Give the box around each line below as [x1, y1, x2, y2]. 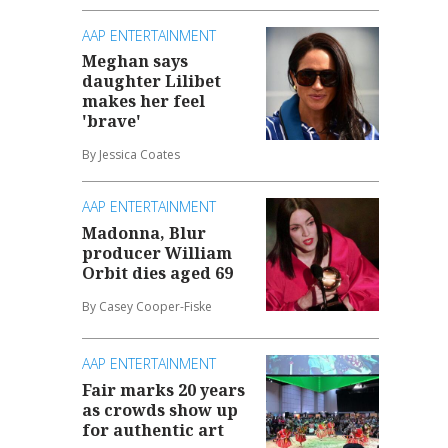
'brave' [82, 110, 142, 133]
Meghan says [82, 50, 189, 73]
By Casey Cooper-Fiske [82, 297, 213, 315]
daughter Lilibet [82, 70, 222, 93]
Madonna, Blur [82, 221, 207, 244]
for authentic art [82, 418, 225, 441]
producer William [82, 241, 233, 264]
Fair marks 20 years [82, 378, 246, 401]
